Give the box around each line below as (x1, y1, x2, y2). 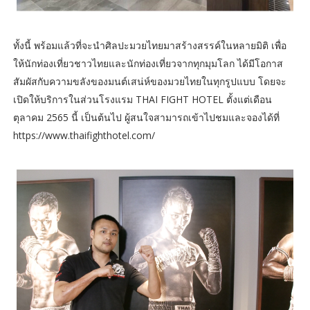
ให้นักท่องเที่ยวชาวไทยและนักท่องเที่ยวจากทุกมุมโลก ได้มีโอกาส (12, 57, 283, 71)
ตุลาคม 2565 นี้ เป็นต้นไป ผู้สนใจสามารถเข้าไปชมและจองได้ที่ (12, 111, 280, 125)
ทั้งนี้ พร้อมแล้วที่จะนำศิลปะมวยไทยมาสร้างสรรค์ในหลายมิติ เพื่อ (12, 39, 286, 53)
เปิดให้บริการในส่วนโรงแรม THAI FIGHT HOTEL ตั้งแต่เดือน (12, 93, 272, 107)
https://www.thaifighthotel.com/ (12, 129, 155, 143)
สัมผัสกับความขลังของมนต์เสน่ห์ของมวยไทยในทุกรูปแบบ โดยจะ (12, 75, 286, 89)
